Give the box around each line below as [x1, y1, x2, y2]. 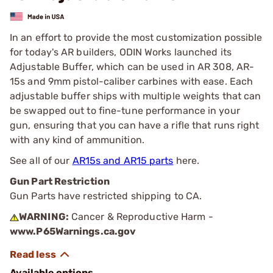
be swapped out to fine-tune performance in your [10, 104, 240, 116]
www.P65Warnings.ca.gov [10, 225, 136, 237]
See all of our [10, 154, 73, 166]
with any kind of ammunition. [10, 133, 144, 146]
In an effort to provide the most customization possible [10, 31, 263, 43]
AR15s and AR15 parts [72, 154, 174, 166]
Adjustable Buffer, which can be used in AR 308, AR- [10, 60, 255, 73]
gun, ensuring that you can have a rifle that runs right [10, 119, 260, 131]
